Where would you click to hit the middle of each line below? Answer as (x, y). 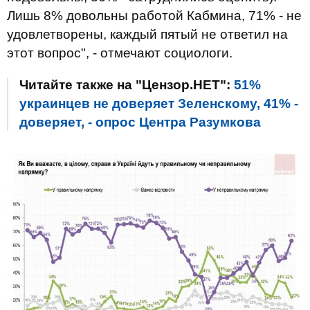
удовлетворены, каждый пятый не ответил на (147, 34)
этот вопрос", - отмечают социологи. (120, 53)
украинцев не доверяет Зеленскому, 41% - (159, 103)
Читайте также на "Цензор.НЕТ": (127, 85)
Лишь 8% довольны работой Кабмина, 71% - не (154, 16)
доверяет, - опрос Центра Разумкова (140, 122)
